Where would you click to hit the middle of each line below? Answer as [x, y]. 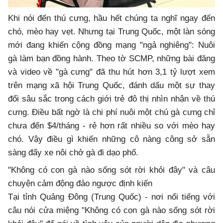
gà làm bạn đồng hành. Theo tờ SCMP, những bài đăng [111, 59]
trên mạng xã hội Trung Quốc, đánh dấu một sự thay [111, 86]
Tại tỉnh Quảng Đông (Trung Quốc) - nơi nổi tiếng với [111, 197]
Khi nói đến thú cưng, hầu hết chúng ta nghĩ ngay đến [111, 18]
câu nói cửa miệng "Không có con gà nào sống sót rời [111, 211]
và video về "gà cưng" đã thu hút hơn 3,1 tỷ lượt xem [111, 72]
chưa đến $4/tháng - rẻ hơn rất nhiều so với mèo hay [111, 126]
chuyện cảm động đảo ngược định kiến [80, 184]
